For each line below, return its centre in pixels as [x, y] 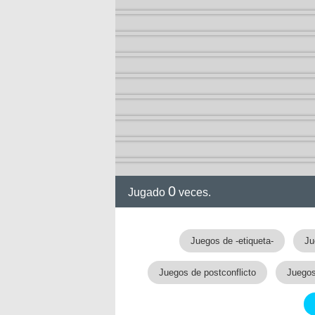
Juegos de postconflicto [207, 272]
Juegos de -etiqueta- [232, 241]
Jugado [148, 192]
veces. [193, 192]
